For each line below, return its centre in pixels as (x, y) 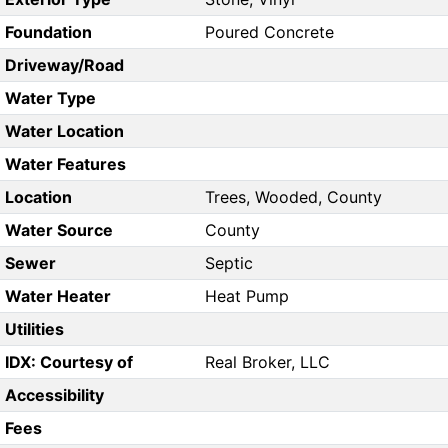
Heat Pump (247, 296)
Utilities (34, 329)
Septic (229, 263)
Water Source (58, 230)
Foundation (48, 32)
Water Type (50, 98)
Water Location (64, 131)
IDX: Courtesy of (68, 362)
